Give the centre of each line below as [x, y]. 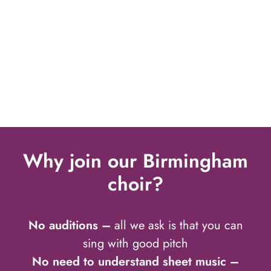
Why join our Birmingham [135, 161]
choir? [135, 184]
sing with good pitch [135, 244]
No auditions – [71, 226]
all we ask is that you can [178, 226]
